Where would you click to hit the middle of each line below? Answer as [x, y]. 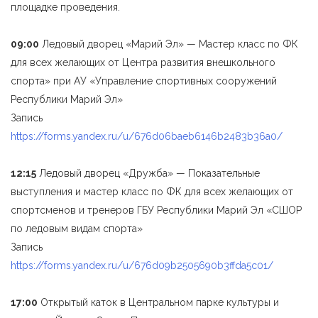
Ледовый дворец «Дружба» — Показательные [148, 173]
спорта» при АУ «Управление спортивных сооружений [144, 81]
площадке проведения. [65, 7]
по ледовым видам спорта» [77, 229]
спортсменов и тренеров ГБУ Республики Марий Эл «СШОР [156, 210]
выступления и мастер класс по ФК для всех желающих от [152, 192]
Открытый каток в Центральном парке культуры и [158, 302]
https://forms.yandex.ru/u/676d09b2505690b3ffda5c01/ [142, 265]
